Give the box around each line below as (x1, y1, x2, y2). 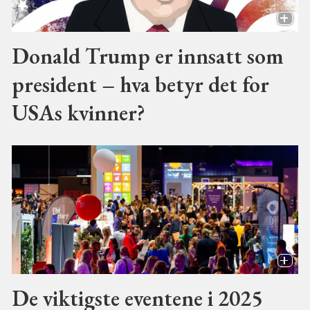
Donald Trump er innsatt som (11, 42, 284, 71)
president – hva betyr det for (11, 70, 269, 99)
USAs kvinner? (11, 98, 145, 127)
